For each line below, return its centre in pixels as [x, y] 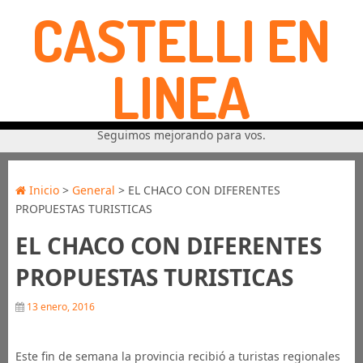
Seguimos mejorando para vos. [181, 135]
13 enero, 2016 [59, 307]
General [93, 190]
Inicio [42, 190]
